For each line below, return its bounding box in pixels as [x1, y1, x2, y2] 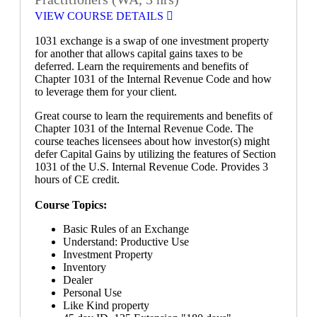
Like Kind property [63, 299, 149, 312]
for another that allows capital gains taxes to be [35, 47, 243, 60]
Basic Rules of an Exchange [63, 223, 189, 236]
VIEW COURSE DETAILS [35, 10, 166, 23]
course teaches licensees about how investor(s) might [35, 135, 270, 148]
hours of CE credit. [35, 173, 120, 186]
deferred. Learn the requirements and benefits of [35, 60, 248, 73]
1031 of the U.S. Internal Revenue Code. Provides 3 [35, 161, 268, 173]
